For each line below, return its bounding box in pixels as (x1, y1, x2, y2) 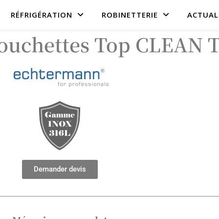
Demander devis (33, 165, 86, 174)
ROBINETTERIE (102, 10, 158, 20)
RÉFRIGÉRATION (11, 10, 72, 20)
